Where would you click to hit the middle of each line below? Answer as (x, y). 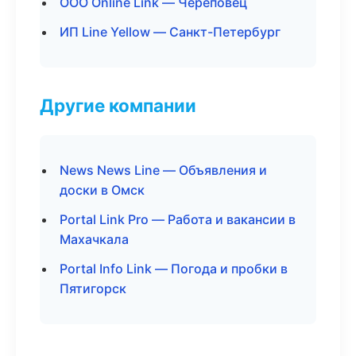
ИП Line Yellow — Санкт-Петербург (170, 32)
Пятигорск (93, 288)
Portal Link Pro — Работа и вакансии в (178, 219)
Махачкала (94, 239)
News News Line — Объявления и (163, 170)
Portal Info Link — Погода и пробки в (174, 269)
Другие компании (118, 105)
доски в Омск (102, 190)
